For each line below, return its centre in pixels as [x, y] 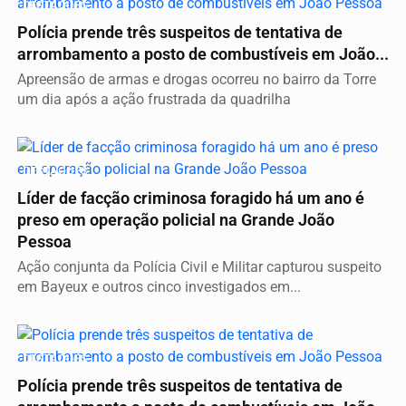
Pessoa [44, 242]
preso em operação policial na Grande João [176, 221]
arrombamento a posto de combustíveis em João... [203, 55]
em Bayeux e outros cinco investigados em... [159, 287]
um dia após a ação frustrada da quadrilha [154, 100]
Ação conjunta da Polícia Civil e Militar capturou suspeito [199, 267]
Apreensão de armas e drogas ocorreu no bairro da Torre [197, 80]
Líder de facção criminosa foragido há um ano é [191, 199]
